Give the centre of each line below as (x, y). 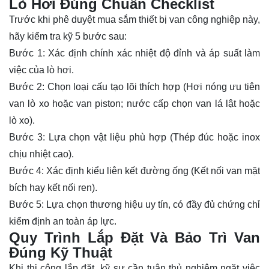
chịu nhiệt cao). (41, 154)
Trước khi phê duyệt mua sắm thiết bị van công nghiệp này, (134, 20)
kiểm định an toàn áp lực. (63, 222)
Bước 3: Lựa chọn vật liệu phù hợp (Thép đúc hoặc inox (134, 138)
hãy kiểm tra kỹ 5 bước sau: (68, 37)
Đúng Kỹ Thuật (61, 253)
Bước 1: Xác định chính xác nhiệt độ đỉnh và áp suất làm (134, 53)
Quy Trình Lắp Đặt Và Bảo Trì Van (134, 238)
